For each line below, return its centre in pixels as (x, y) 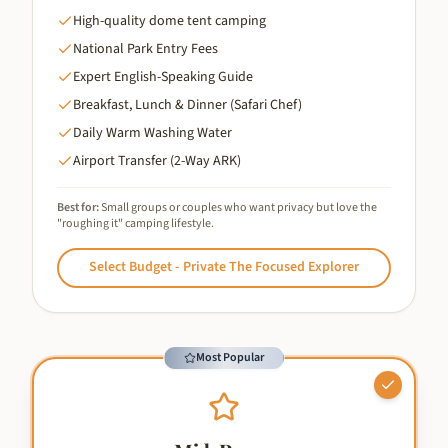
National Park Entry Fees (145, 48)
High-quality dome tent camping (169, 20)
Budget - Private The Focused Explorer (244, 267)
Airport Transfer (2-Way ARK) (157, 160)
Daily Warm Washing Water (152, 132)
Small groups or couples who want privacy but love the (239, 207)
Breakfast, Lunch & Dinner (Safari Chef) (187, 104)
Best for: (78, 207)
